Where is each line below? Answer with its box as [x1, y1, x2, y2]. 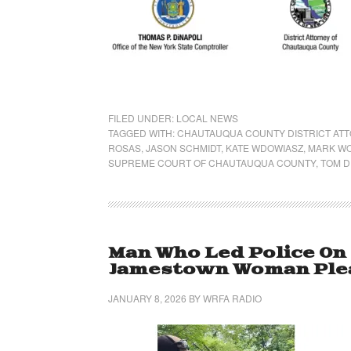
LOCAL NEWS [176, 111, 238, 125]
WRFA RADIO [203, 291, 262, 305]
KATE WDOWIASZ [226, 141, 303, 154]
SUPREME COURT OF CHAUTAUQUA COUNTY [108, 156, 316, 169]
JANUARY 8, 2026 [108, 291, 186, 305]
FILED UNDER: [108, 111, 176, 125]
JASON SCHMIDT [146, 141, 221, 154]
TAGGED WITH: [108, 126, 177, 139]
